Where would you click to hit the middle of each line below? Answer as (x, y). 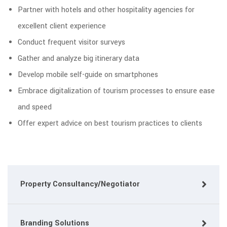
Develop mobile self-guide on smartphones (88, 74)
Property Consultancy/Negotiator (80, 184)
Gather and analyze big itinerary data (79, 58)
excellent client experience (62, 26)
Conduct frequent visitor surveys (71, 42)
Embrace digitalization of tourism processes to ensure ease (116, 91)
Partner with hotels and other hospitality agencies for (106, 10)
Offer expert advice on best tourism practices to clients (110, 123)
